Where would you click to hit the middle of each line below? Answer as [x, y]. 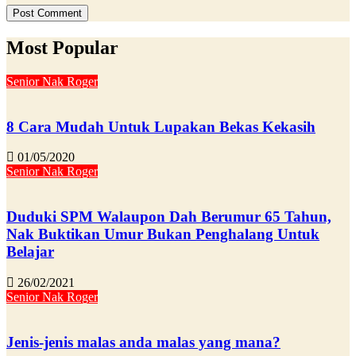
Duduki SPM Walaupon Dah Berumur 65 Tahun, [169, 217]
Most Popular [62, 48]
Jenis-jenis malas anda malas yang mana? [143, 342]
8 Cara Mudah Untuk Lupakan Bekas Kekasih [161, 126]
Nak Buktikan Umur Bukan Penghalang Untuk [163, 234]
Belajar [30, 252]
